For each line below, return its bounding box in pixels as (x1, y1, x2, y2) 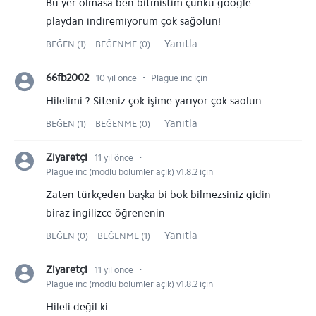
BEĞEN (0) (46, 231, 90, 241)
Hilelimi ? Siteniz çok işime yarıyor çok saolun (46, 95, 262, 107)
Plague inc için (151, 73, 207, 83)
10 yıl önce (96, 73, 137, 83)
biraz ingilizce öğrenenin (46, 207, 165, 219)
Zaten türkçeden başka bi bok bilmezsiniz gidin (46, 188, 271, 201)
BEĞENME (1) (97, 231, 150, 241)
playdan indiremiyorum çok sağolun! (46, 15, 221, 28)
